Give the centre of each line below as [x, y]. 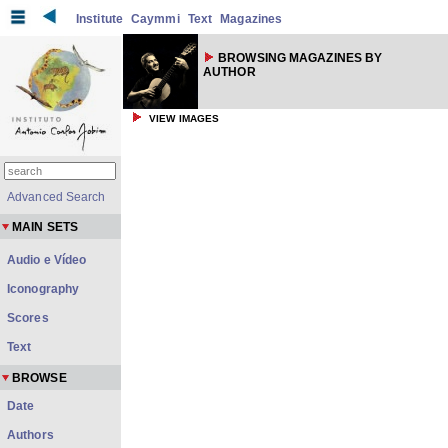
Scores [28, 318]
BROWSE [39, 378]
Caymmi [155, 19]
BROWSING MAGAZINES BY [300, 58]
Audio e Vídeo [47, 260]
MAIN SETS [45, 227]
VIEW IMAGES [184, 118]
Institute [99, 19]
